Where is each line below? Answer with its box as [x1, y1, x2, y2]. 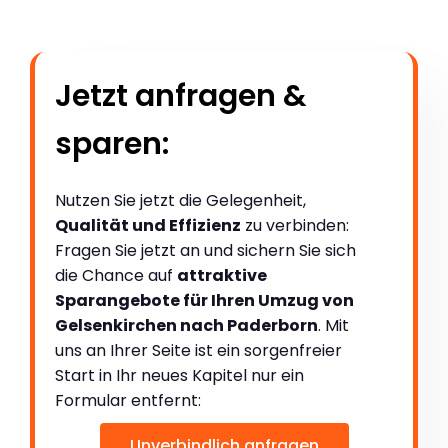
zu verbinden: [241, 213, 349, 237]
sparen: [55, 122, 169, 165]
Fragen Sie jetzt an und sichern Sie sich [55, 238, 356, 262]
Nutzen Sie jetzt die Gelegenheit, [55, 188, 306, 212]
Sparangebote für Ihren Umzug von [55, 288, 354, 312]
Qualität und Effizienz [55, 213, 241, 237]
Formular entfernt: [55, 388, 201, 412]
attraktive [177, 263, 267, 287]
